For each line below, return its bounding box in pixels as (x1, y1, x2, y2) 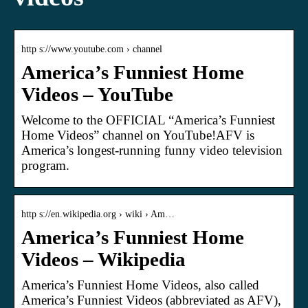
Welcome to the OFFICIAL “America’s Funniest (21, 112, 275, 127)
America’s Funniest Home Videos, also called (21, 277, 259, 292)
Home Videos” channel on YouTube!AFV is (21, 127, 254, 142)
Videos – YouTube (21, 83, 173, 105)
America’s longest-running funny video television (21, 142, 283, 157)
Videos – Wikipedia (21, 248, 186, 270)
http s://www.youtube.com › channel (21, 43, 162, 54)
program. (21, 157, 69, 173)
